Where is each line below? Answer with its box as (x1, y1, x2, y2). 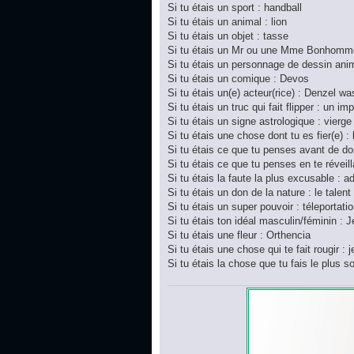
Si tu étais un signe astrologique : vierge (168, 115, 352, 128)
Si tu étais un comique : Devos (168, 73, 309, 85)
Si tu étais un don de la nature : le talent (168, 186, 351, 199)
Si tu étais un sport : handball (168, 2, 302, 14)
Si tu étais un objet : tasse (168, 30, 288, 43)
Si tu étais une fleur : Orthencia (168, 229, 311, 242)
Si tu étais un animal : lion (168, 16, 287, 28)
